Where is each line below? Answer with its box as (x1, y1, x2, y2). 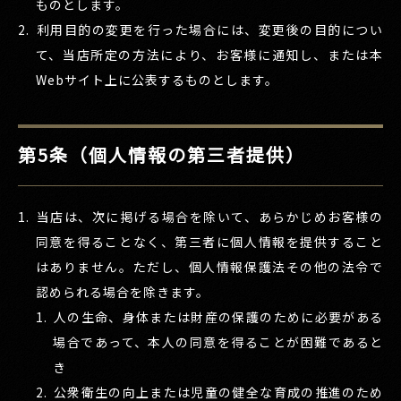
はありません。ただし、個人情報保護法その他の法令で (35, 257, 383, 276)
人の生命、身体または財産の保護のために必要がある (53, 307, 383, 326)
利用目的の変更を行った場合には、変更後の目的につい (36, 20, 383, 38)
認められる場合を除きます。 (35, 282, 209, 301)
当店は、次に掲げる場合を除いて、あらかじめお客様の (36, 207, 383, 226)
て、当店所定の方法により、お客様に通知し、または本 (35, 45, 383, 64)
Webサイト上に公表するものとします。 (35, 70, 278, 89)
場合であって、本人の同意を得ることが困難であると (53, 332, 383, 351)
